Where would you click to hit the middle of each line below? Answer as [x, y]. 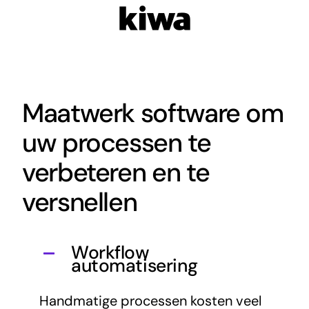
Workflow [110, 252]
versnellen [79, 202]
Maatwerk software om [152, 113]
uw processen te [116, 143]
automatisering [134, 265]
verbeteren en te [116, 173]
